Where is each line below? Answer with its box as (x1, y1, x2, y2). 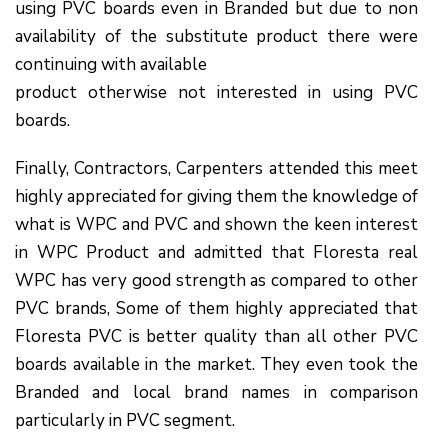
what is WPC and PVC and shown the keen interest (15, 212, 418, 236)
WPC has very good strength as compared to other (15, 268, 418, 292)
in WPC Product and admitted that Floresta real (15, 240, 418, 264)
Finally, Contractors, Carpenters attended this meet (15, 156, 418, 180)
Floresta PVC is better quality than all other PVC (15, 324, 418, 348)
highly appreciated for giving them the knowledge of (15, 184, 418, 208)
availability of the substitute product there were (15, 24, 418, 48)
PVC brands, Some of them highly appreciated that (15, 296, 418, 320)
